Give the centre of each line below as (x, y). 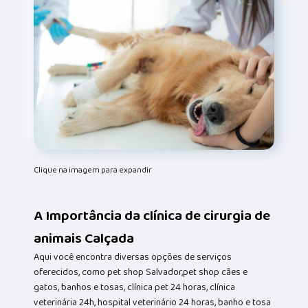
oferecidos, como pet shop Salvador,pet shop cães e (141, 272)
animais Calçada (84, 238)
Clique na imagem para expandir (93, 170)
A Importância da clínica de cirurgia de (152, 215)
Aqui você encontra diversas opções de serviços (133, 257)
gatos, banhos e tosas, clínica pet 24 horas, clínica (135, 287)
